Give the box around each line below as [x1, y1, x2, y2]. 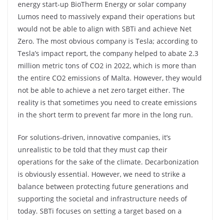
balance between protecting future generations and [18, 182, 189, 191]
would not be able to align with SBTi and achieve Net [18, 24, 192, 33]
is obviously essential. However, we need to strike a [18, 169, 186, 179]
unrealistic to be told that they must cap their [18, 145, 167, 154]
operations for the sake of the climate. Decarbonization [18, 157, 199, 166]
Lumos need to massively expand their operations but [18, 12, 195, 21]
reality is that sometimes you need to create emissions [18, 98, 197, 107]
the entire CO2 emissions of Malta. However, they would [18, 73, 202, 82]
